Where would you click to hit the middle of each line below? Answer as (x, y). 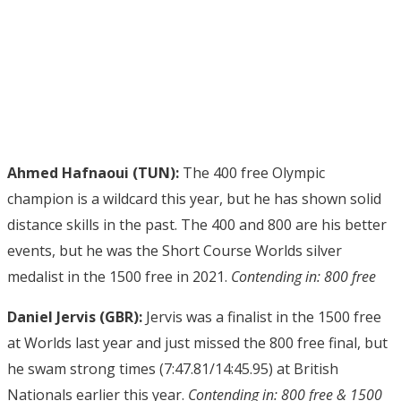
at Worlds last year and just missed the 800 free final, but (197, 342)
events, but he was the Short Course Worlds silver (175, 250)
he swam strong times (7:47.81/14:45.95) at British (173, 368)
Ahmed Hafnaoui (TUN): (93, 172)
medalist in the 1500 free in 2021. (119, 276)
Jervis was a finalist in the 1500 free (262, 316)
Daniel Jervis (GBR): (75, 316)
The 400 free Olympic (252, 172)
